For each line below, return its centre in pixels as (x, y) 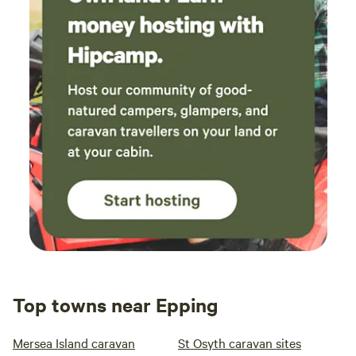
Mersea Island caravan (74, 342)
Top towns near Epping (115, 304)
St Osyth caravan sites (240, 342)
